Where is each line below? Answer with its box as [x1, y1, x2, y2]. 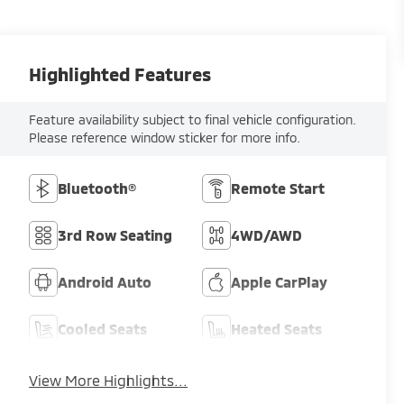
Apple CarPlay [231, 273, 328, 291]
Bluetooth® [58, 179, 137, 197]
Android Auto [58, 273, 152, 291]
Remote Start [231, 179, 326, 197]
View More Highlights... [29, 372, 188, 390]
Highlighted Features [29, 63, 212, 86]
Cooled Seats [58, 320, 148, 338]
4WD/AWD [231, 226, 303, 244]
